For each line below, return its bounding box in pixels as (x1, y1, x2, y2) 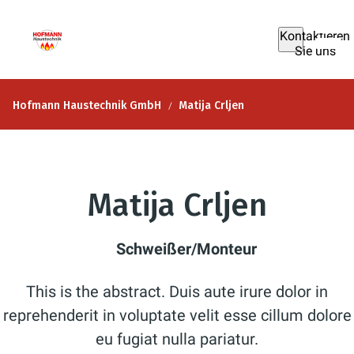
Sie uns (294, 43, 336, 58)
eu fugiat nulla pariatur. (96, 330, 258, 348)
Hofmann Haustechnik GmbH (13, 98, 161, 112)
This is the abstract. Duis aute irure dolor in (26, 282, 328, 301)
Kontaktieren (280, 28, 350, 43)
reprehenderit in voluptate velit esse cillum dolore (2, 306, 352, 325)
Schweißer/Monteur (116, 239, 257, 258)
